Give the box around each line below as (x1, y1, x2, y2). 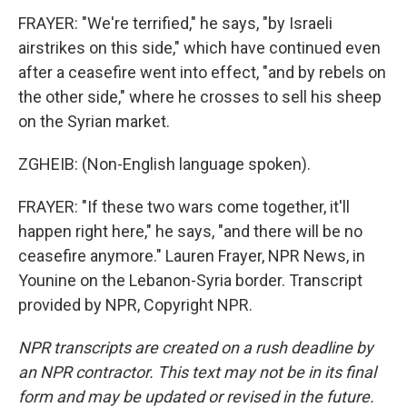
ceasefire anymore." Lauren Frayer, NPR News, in (18, 246, 365, 265)
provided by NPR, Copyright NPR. (18, 295, 253, 314)
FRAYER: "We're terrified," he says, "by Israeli (18, 14, 333, 33)
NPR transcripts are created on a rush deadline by (18, 338, 373, 357)
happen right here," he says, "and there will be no (18, 222, 362, 241)
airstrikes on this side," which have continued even (18, 38, 381, 57)
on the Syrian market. (18, 112, 170, 131)
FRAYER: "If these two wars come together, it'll (18, 197, 350, 216)
